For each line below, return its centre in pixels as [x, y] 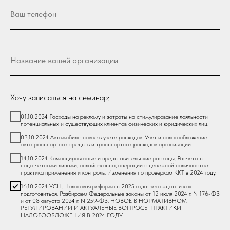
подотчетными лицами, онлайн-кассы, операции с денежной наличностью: [115, 166]
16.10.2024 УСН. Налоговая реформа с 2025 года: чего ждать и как [106, 186]
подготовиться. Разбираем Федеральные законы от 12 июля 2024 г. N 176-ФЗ [120, 193]
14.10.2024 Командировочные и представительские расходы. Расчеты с [112, 158]
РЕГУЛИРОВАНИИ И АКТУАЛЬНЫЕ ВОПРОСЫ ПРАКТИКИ [101, 208]
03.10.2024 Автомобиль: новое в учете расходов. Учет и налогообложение [114, 137]
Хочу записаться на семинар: [60, 97]
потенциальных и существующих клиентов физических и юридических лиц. [114, 123]
